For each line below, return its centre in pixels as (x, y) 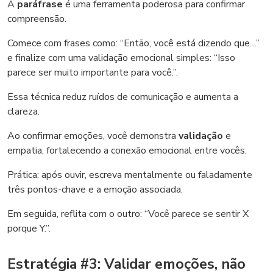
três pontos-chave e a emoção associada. (95, 190)
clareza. (23, 112)
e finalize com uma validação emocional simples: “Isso (121, 58)
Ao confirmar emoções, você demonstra (93, 136)
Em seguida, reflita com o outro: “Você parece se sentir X (128, 214)
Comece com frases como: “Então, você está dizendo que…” (133, 43)
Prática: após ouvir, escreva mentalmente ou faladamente (130, 175)
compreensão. (37, 19)
